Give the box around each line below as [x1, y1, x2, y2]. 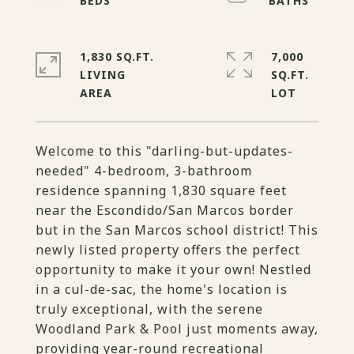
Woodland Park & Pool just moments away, [36, 320, 318, 337]
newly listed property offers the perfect [36, 241, 300, 258]
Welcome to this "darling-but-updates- [36, 142, 293, 160]
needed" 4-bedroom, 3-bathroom [36, 162, 252, 179]
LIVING [80, 67, 126, 82]
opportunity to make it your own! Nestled [36, 261, 311, 278]
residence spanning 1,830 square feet [36, 182, 287, 199]
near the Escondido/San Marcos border [36, 201, 294, 219]
